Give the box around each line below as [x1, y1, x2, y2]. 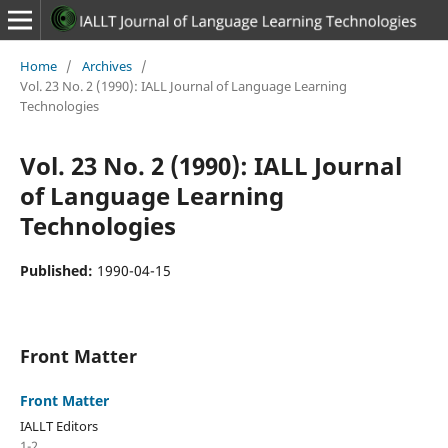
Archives [81, 56, 132, 75]
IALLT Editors [19, 416, 98, 435]
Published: [19, 260, 97, 280]
